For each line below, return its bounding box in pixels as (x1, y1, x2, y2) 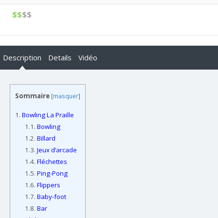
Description (3, 52, 41, 62)
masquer (53, 91, 78, 100)
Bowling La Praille (20, 110, 74, 120)
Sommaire (15, 91, 50, 100)
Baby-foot (35, 192, 66, 201)
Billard (35, 134, 55, 143)
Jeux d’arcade (35, 145, 77, 155)
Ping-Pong (35, 169, 68, 178)
